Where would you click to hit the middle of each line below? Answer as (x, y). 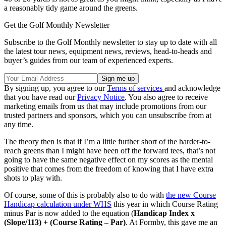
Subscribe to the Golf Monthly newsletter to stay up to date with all (110, 42)
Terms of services (136, 88)
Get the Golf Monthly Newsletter (57, 25)
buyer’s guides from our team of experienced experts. (89, 60)
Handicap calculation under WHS (58, 204)
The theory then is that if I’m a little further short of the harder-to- (107, 141)
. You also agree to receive (166, 97)
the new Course (191, 195)
